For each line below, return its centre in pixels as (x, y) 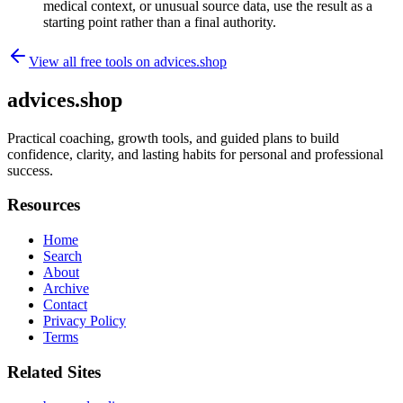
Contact (65, 305)
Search (63, 256)
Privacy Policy (85, 321)
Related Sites (54, 372)
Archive (66, 289)
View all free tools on (91, 61)
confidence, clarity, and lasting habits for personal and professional (195, 154)
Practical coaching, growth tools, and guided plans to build (173, 138)
